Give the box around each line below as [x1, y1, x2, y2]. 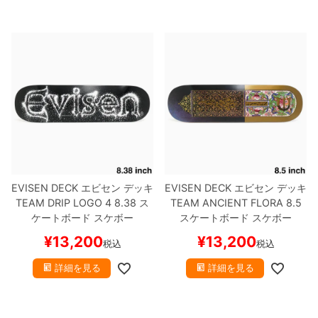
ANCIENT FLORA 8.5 [199, 196, 302, 209]
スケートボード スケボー [180, 211, 292, 224]
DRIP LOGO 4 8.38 [45, 196, 136, 209]
